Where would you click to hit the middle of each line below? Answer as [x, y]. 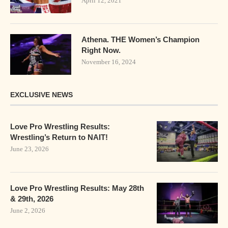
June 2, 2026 [28, 210]
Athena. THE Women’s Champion [140, 39]
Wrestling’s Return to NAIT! [59, 137]
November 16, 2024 [109, 62]
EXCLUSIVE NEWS [41, 94]
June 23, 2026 [30, 149]
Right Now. [101, 50]
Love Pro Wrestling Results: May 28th [77, 188]
